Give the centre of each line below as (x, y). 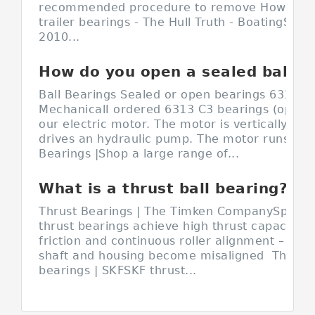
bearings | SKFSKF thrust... (118, 270)
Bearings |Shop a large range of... (139, 154)
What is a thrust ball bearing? (163, 188)
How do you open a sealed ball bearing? (300, 72)
